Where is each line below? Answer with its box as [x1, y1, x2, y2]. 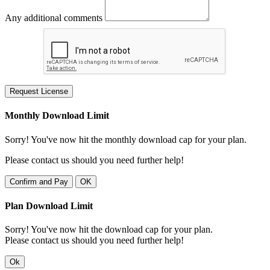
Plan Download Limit [5, 200, 93, 211]
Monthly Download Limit [5, 110, 109, 121]
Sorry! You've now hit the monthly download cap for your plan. [5, 134, 246, 145]
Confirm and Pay [10, 177, 68, 186]
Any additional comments [5, 13, 102, 24]
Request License [10, 87, 68, 96]
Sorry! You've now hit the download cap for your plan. [5, 224, 213, 235]
